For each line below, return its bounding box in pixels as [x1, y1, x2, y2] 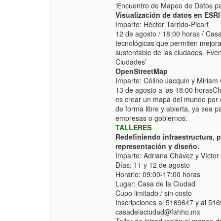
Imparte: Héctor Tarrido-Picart [115, 19, 209, 30]
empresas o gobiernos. [115, 113, 187, 123]
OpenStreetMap [115, 66, 168, 76]
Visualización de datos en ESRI [115, 10, 220, 20]
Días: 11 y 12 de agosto [115, 160, 190, 170]
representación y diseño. [115, 141, 199, 151]
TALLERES [115, 122, 151, 133]
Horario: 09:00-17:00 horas [115, 169, 200, 180]
